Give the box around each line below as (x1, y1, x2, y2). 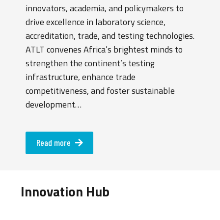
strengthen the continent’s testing (26, 56, 155, 70)
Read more (36, 137, 71, 148)
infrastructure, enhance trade (26, 70, 136, 84)
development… (26, 98, 82, 111)
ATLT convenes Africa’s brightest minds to (26, 43, 183, 56)
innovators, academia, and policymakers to (26, 1, 184, 15)
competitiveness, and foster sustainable (26, 84, 175, 98)
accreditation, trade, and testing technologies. (26, 29, 194, 43)
